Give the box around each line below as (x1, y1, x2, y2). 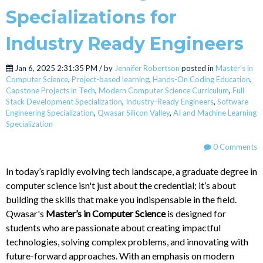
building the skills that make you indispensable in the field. (6, 194, 237, 205)
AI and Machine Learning (173, 108, 257, 117)
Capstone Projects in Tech (6, 86, 95, 95)
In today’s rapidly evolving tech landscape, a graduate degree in (6, 166, 257, 177)
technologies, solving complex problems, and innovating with (6, 236, 248, 247)
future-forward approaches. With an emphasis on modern (6, 250, 234, 261)
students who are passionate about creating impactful (6, 222, 221, 233)
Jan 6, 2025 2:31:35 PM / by (13, 63, 114, 73)
